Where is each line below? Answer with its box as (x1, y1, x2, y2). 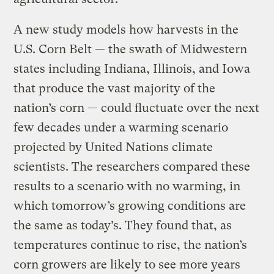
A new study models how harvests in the (13, 23, 239, 37)
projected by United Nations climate (13, 140, 213, 155)
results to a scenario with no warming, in (13, 179, 241, 194)
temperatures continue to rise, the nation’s (13, 238, 248, 253)
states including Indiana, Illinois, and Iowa (13, 62, 251, 76)
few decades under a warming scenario (13, 120, 229, 135)
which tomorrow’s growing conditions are (13, 199, 246, 213)
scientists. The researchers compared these (13, 160, 251, 174)
